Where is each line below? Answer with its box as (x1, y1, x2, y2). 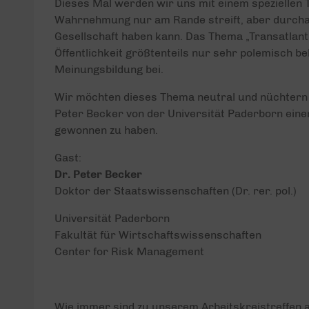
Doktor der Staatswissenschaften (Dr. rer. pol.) (54, 184, 297, 197)
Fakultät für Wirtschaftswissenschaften (54, 228, 261, 241)
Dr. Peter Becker (54, 168, 142, 181)
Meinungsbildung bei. (54, 63, 163, 76)
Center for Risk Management (54, 245, 204, 258)
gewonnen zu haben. (54, 123, 158, 137)
